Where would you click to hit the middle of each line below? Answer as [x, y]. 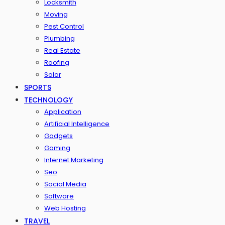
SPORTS [38, 87]
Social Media [65, 184]
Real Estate [62, 50]
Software [59, 196]
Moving [56, 14]
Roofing [57, 63]
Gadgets [59, 136]
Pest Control [64, 26]
